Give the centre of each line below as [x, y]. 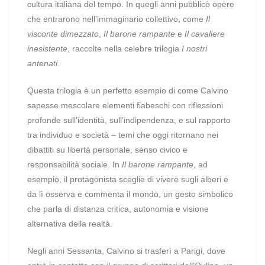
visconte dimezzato [63, 34]
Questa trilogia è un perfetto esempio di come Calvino [128, 91]
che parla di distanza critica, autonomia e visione [118, 209]
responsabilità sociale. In [75, 164]
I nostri [194, 49]
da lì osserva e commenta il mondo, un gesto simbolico [130, 194]
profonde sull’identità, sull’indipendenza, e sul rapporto [129, 120]
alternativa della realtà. [71, 224]
